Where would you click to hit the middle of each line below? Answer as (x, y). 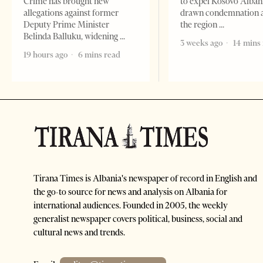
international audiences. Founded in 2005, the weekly (131, 206)
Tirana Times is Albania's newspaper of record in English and (145, 179)
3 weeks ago (202, 43)
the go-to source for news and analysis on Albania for (130, 192)
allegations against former (71, 13)
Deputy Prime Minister (66, 25)
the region (200, 25)
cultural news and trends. (79, 233)
